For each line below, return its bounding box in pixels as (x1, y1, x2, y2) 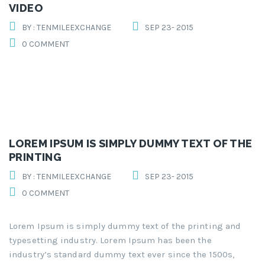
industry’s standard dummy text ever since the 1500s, (9, 249, 235, 260)
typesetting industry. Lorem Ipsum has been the (9, 235, 212, 246)
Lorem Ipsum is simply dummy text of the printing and (9, 221, 241, 232)
